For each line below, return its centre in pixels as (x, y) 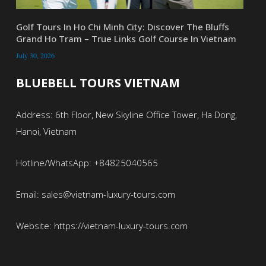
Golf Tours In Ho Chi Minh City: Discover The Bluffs (122, 26)
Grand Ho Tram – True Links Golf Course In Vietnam (126, 38)
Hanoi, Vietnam (46, 131)
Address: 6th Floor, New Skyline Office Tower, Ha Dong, (126, 114)
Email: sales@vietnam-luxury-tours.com (95, 194)
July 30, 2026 (35, 55)
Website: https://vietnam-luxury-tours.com (102, 225)
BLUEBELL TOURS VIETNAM (98, 83)
